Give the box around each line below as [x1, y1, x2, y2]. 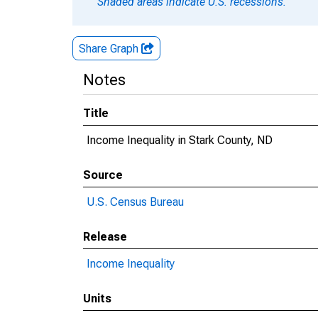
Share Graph [79, 42, 141, 55]
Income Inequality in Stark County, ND [87, 133, 273, 147]
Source [83, 168, 123, 182]
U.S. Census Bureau [87, 195, 184, 209]
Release [83, 230, 127, 243]
